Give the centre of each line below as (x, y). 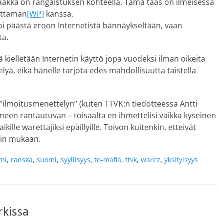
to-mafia (108, 160)
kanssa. (59, 14)
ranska (22, 160)
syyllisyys (76, 160)
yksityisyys (181, 160)
